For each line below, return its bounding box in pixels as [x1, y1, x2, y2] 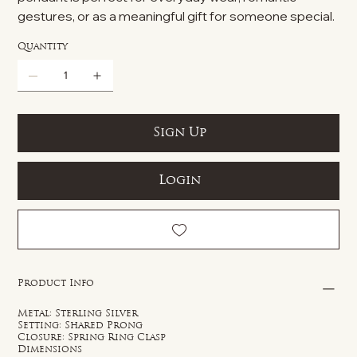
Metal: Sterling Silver [18, 308, 139, 319]
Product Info [18, 278, 95, 288]
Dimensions [18, 344, 83, 355]
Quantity [18, 41, 69, 52]
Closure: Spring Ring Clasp [18, 332, 167, 343]
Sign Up [152, 126, 206, 139]
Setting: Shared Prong [18, 320, 143, 331]
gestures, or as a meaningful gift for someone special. [18, 7, 335, 24]
